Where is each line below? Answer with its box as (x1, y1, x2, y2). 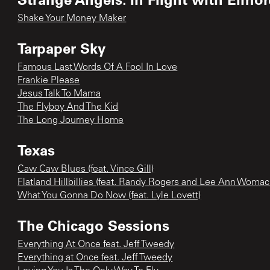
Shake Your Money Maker (17, 13, 127, 24)
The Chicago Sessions (17, 215, 170, 234)
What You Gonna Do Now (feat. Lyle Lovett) (17, 190, 201, 201)
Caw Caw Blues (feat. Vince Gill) (17, 164, 154, 174)
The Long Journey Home (17, 115, 124, 125)
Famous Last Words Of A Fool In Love (17, 62, 178, 72)
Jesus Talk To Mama (17, 89, 101, 99)
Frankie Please (17, 75, 80, 86)
